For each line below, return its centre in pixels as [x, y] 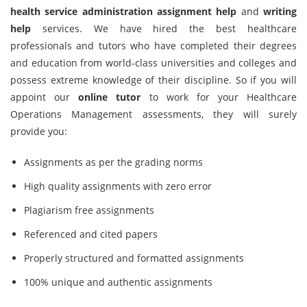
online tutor [110, 97]
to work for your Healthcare [219, 97]
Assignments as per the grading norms [113, 162]
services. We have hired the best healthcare [164, 28]
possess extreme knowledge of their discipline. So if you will [153, 80]
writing [280, 11]
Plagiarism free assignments [89, 210]
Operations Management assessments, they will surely [153, 114]
